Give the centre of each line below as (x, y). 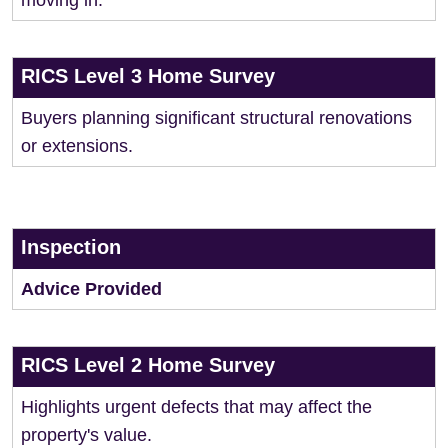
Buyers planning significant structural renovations (216, 118)
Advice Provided (91, 289)
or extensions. (77, 146)
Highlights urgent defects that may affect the (196, 407)
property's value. (86, 435)
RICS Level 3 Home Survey (148, 76)
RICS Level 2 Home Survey (148, 365)
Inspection (71, 247)
